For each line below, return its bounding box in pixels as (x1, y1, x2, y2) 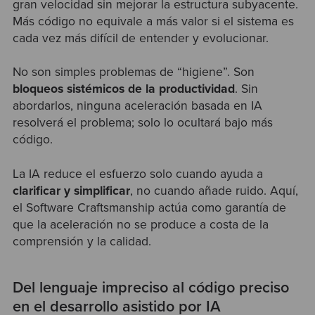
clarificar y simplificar (12, 183, 130, 198)
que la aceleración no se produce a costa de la (12, 217, 269, 232)
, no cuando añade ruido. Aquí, (129, 183, 298, 198)
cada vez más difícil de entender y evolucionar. (12, 31, 269, 46)
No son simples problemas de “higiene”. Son (12, 65, 255, 80)
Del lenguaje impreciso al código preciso (12, 278, 289, 297)
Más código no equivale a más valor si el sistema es (12, 14, 294, 30)
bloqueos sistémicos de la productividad (12, 82, 235, 97)
